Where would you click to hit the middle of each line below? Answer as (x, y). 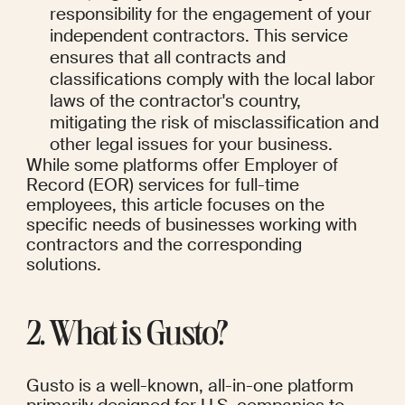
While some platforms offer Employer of (182, 165)
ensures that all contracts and (168, 58)
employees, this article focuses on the (175, 205)
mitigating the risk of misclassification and (215, 123)
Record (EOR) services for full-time (162, 185)
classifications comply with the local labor (213, 80)
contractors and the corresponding (164, 245)
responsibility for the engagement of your (211, 14)
